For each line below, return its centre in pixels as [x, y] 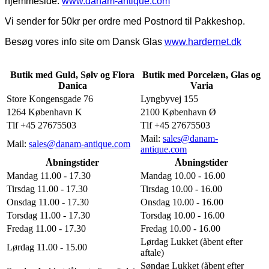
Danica [72, 86]
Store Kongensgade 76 [50, 99]
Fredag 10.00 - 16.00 [180, 229]
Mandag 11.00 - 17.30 [49, 176]
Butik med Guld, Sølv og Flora [72, 75]
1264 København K [44, 112]
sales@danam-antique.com [80, 144]
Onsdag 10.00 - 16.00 [182, 202]
